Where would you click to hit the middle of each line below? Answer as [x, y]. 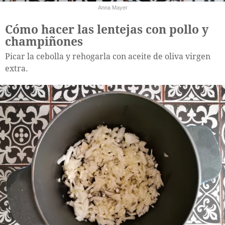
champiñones [44, 42]
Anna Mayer [113, 8]
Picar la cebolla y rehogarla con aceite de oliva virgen [108, 57]
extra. [17, 69]
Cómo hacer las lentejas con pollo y [107, 30]
